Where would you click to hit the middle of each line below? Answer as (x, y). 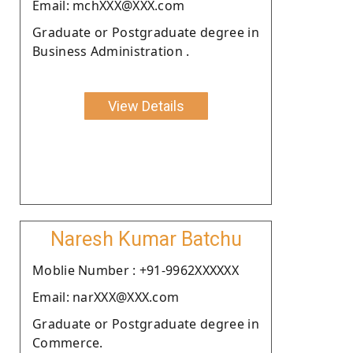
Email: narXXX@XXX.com (106, 297)
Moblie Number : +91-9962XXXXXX (136, 270)
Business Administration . (111, 51)
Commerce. (68, 342)
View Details (146, 106)
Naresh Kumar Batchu (146, 239)
